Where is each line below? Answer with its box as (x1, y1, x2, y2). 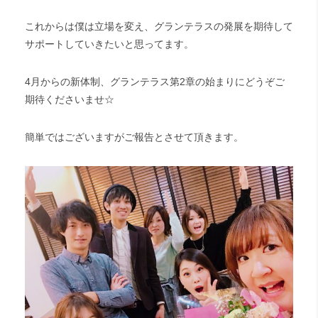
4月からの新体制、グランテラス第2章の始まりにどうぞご (25, 76, 285, 87)
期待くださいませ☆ (25, 94, 114, 105)
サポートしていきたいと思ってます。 (25, 38, 194, 50)
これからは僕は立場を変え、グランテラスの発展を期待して (25, 21, 293, 32)
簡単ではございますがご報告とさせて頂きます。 (25, 131, 243, 143)
